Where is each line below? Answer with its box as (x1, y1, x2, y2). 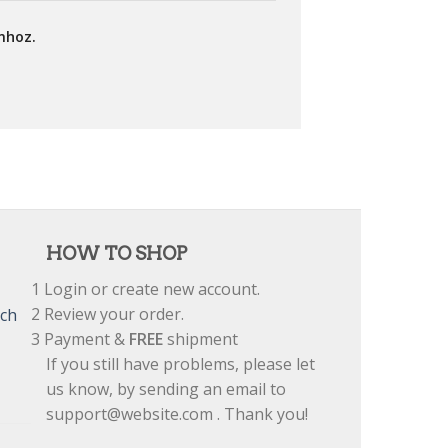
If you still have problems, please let (46, 353, 315, 376)
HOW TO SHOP (46, 243, 187, 265)
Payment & (40, 328, 129, 351)
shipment (163, 328, 238, 351)
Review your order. (40, 303, 184, 326)
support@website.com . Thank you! (46, 403, 308, 426)
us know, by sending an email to (46, 378, 286, 401)
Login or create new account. (40, 278, 260, 301)
